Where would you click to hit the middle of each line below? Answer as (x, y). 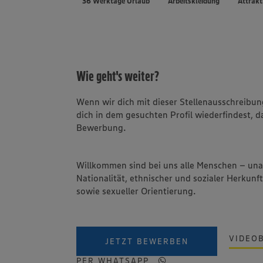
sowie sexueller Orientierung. (136, 190)
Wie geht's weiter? (118, 76)
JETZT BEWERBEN (147, 241)
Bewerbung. (102, 127)
